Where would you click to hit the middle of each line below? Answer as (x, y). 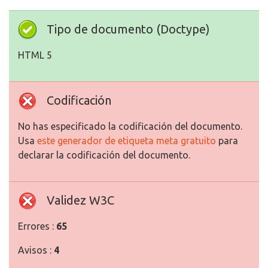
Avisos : (36, 250)
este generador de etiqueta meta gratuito (127, 141)
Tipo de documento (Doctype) (128, 29)
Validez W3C (80, 200)
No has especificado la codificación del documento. (130, 127)
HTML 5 (35, 55)
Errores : (37, 226)
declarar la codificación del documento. (104, 155)
